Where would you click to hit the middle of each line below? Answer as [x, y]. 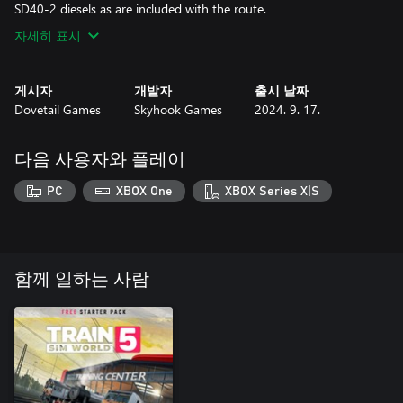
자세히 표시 [48, 35]
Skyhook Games [179, 109]
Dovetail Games [58, 109]
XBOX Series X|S [273, 191]
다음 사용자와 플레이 [100, 160]
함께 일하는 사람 [82, 280]
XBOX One [144, 191]
